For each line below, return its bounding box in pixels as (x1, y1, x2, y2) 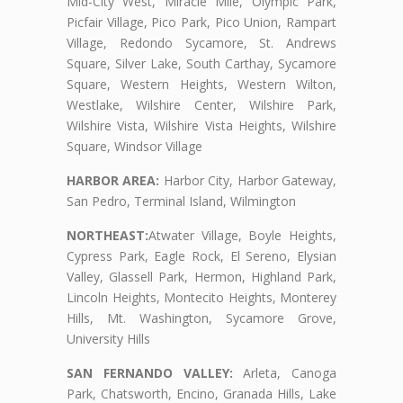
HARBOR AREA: (67, 171, 160, 189)
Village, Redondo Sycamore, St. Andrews (67, 33, 336, 51)
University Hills (67, 329, 150, 347)
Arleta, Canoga (232, 363, 336, 381)
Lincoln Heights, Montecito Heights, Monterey (67, 288, 336, 306)
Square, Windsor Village (67, 137, 202, 155)
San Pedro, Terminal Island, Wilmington (67, 192, 296, 210)
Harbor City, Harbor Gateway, (159, 171, 337, 189)
